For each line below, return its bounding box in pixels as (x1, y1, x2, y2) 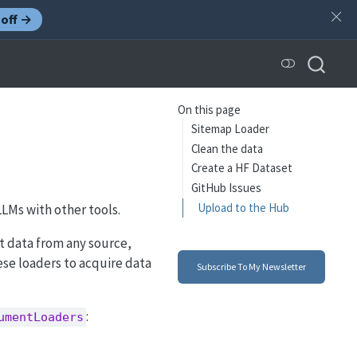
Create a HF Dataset (191, 160, 293, 176)
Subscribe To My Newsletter (196, 261, 306, 273)
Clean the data (191, 140, 264, 156)
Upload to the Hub (198, 200, 290, 215)
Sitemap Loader (191, 120, 270, 136)
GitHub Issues (191, 180, 262, 196)
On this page (177, 102, 241, 118)
